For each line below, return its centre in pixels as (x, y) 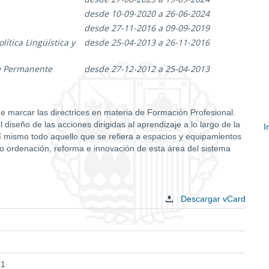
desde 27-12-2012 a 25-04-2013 (147, 69)
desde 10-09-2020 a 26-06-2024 (147, 14)
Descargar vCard (212, 198)
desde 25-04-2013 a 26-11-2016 (147, 42)
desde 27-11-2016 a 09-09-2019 (147, 28)
